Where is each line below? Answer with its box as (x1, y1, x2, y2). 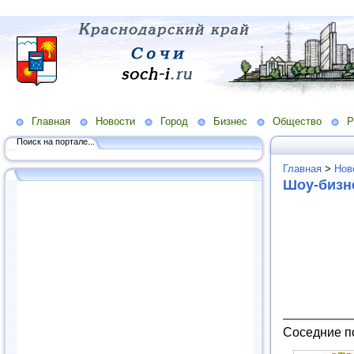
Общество (273, 115, 322, 127)
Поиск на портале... (17, 136, 95, 146)
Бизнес (213, 115, 247, 127)
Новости (96, 115, 135, 127)
